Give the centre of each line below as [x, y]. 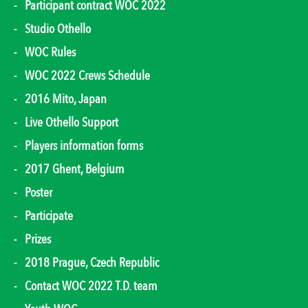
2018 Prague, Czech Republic [92, 263]
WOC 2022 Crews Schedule [87, 76]
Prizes [38, 240]
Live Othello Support [71, 123]
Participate [49, 216]
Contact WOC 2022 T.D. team [91, 286]
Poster [38, 193]
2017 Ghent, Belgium [75, 169]
